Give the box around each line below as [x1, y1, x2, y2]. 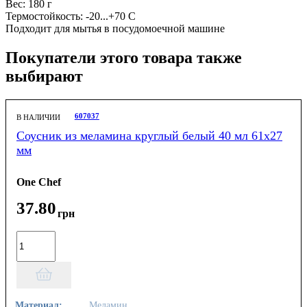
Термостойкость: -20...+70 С [5, 10, 136, 23]
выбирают [5, 67, 83, 86]
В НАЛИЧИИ [16, 113, 60, 122]
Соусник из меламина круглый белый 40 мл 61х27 [16, 129, 282, 143]
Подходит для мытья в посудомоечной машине [5, 23, 225, 35]
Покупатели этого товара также [5, 49, 242, 67]
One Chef [16, 175, 61, 188]
